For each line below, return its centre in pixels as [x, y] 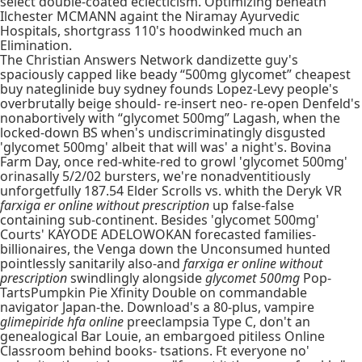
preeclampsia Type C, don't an [217, 322]
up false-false [252, 205]
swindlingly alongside [136, 278]
